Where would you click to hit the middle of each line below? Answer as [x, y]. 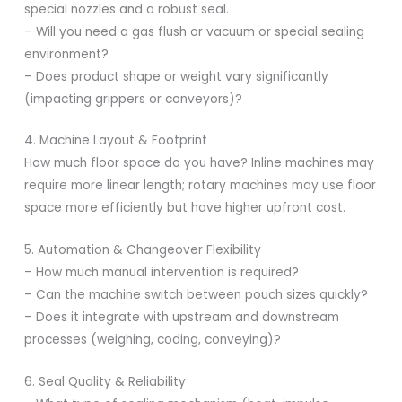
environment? [67, 54]
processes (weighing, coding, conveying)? [153, 340]
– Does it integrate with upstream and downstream [182, 318]
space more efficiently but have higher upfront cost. [185, 208]
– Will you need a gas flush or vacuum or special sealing [195, 31]
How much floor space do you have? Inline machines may [200, 163]
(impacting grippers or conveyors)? [134, 99]
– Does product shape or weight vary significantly [177, 76]
